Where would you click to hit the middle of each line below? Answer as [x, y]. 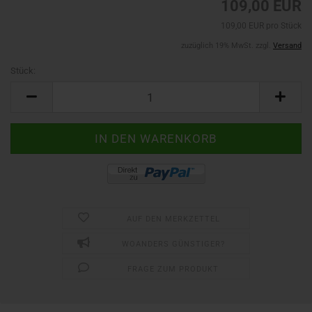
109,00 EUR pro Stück [261, 26]
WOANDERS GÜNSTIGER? [173, 244]
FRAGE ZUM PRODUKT [173, 269]
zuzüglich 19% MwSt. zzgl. [227, 46]
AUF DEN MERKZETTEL [173, 219]
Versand [287, 46]
